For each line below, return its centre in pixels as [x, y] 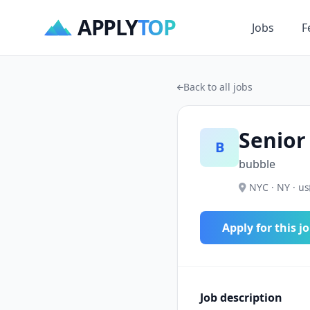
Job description [241, 298]
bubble [257, 164]
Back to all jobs [218, 87]
